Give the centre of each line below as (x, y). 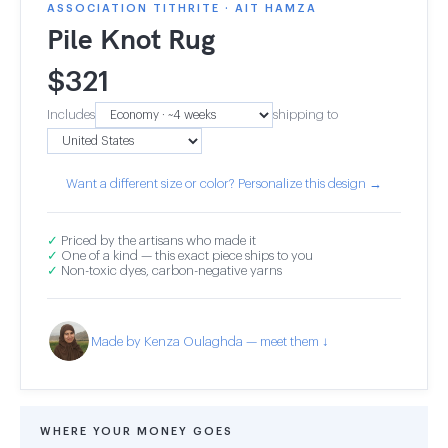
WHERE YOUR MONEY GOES (136, 431)
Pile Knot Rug (131, 38)
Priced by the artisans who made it (157, 240)
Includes (71, 114)
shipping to (305, 114)
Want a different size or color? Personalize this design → (224, 183)
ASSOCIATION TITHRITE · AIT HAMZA (182, 8)
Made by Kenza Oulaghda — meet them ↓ (210, 341)
